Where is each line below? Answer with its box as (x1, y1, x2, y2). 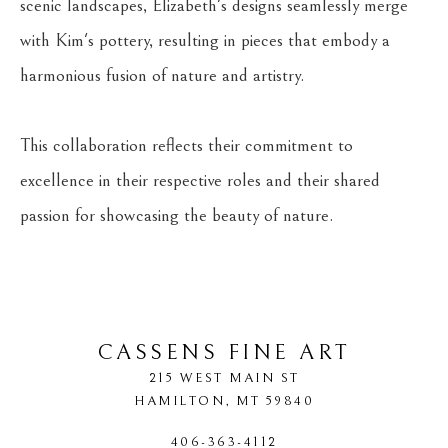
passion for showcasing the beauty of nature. (20, 205, 334, 226)
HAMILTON (134, 393, 225, 409)
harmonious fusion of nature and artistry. (20, 65, 305, 86)
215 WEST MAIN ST (148, 370, 300, 386)
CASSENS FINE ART (97, 340, 351, 365)
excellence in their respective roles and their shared (20, 170, 380, 191)
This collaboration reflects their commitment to (20, 135, 353, 156)
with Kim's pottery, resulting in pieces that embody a (20, 30, 390, 51)
